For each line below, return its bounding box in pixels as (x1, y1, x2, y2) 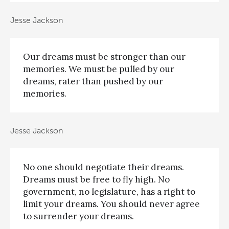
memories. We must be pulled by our (23, 63, 174, 75)
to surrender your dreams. (23, 210, 134, 222)
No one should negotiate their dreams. (23, 161, 184, 173)
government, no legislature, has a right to (23, 186, 195, 197)
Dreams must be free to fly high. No (23, 173, 170, 185)
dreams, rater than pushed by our (23, 76, 163, 87)
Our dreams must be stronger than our (23, 51, 186, 63)
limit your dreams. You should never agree (23, 198, 200, 210)
